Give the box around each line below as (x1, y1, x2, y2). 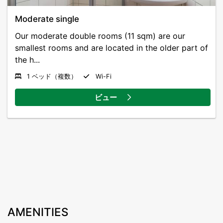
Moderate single (15, 14, 79, 24)
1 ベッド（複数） (27, 73, 77, 81)
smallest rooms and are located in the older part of (15, 43, 208, 53)
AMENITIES (7, 205, 68, 219)
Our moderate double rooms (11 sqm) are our (15, 31, 185, 41)
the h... (15, 55, 40, 65)
